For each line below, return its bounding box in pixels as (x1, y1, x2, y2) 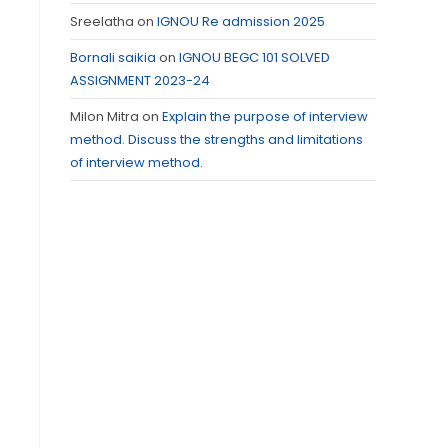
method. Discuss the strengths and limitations (70, 130, 363, 149)
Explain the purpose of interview (162, 107, 368, 126)
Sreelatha (70, 12, 134, 31)
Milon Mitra (70, 107, 139, 126)
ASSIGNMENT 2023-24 (70, 71, 210, 90)
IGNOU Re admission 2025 (157, 12, 325, 31)
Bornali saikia (70, 48, 156, 67)
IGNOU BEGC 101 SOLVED (179, 48, 330, 67)
